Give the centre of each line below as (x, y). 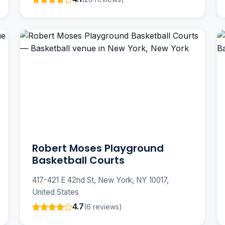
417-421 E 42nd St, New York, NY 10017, (100, 180)
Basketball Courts (78, 160)
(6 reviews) (103, 206)
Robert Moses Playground (98, 148)
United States (55, 192)
